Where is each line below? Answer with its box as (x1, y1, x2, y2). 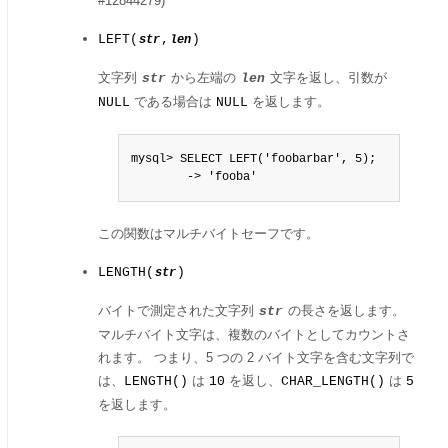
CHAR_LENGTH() (281, 374, 385, 389)
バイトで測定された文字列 (98, 303, 258, 318)
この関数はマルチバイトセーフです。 (98, 226, 319, 241)
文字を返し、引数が (266, 70, 387, 85)
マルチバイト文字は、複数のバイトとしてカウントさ (98, 327, 410, 342)
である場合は (130, 94, 216, 109)
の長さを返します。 (284, 303, 405, 318)
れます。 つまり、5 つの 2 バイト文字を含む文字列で (98, 350, 414, 365)
